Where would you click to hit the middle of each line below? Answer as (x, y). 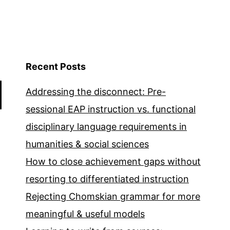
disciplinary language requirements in (106, 127)
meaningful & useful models (85, 214)
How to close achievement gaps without (113, 162)
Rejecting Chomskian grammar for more (113, 197)
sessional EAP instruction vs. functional (111, 109)
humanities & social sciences (87, 144)
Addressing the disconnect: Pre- (96, 92)
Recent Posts (56, 67)
